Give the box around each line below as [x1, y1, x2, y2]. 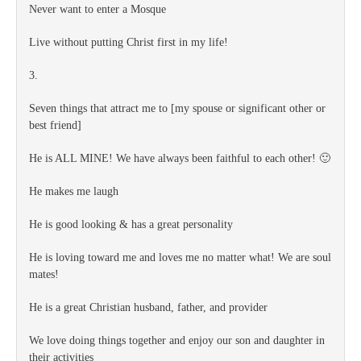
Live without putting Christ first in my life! [29, 36, 228, 48]
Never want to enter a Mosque [29, 3, 166, 15]
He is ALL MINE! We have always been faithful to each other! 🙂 [29, 152, 330, 164]
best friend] [29, 119, 81, 131]
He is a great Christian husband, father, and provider [29, 301, 268, 313]
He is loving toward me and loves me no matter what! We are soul [29, 251, 331, 263]
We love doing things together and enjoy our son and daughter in [29, 334, 325, 346]
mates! [29, 268, 59, 280]
